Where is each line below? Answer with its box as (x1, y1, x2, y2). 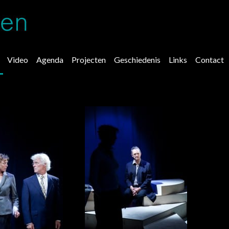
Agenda (36, 55, 63, 64)
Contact (195, 55, 224, 64)
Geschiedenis (114, 55, 161, 64)
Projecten (72, 55, 106, 64)
